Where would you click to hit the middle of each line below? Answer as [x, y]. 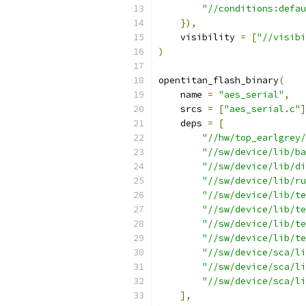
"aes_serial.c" [262, 109]
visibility [199, 37]
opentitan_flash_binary [219, 80]
